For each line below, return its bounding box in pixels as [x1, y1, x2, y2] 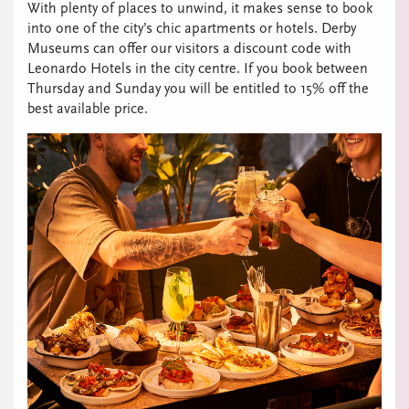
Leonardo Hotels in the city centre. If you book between [27, 59, 368, 77]
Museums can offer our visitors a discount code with [27, 39, 351, 57]
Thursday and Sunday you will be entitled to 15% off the [27, 79, 369, 97]
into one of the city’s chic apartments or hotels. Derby [27, 19, 356, 37]
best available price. [27, 100, 148, 117]
